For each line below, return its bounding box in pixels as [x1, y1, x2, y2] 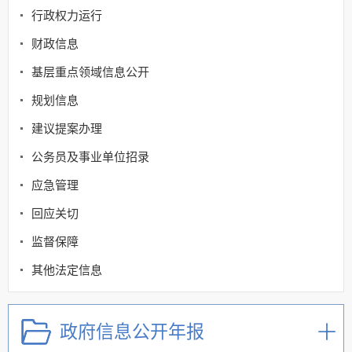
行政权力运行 [31, 8, 102, 22]
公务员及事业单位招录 [31, 149, 149, 163]
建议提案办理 [31, 121, 102, 135]
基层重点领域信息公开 [31, 64, 149, 79]
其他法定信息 [31, 262, 102, 277]
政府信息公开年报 [60, 321, 204, 342]
